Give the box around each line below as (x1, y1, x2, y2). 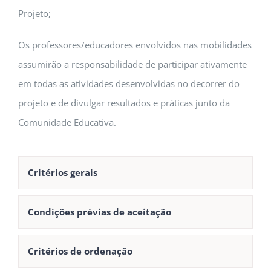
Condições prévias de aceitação (28, 206, 171, 218)
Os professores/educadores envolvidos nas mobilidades (18, 39, 252, 51)
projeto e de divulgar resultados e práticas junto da (18, 97, 230, 109)
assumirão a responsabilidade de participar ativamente (18, 58, 247, 71)
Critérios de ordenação (28, 245, 132, 258)
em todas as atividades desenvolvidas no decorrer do (18, 77, 240, 90)
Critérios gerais (28, 166, 97, 179)
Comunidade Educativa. (18, 116, 116, 129)
